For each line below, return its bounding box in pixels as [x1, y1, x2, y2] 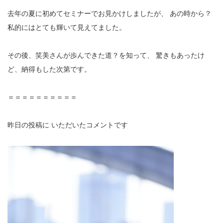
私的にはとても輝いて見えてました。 [7, 23, 126, 32]
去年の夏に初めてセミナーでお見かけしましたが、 [7, 9, 168, 18]
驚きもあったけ [154, 51, 205, 60]
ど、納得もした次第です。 [7, 65, 91, 74]
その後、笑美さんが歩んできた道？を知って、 [7, 51, 154, 60]
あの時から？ [168, 9, 212, 18]
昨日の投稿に [7, 121, 49, 129]
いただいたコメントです [49, 121, 128, 129]
